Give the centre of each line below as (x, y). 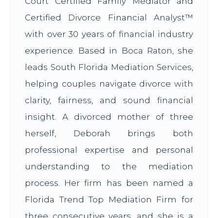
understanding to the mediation (109, 167)
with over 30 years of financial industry (109, 34)
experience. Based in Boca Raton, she (109, 51)
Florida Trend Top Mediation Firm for (109, 200)
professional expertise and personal (109, 150)
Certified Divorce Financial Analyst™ (109, 18)
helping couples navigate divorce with (109, 84)
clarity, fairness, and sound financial (109, 100)
